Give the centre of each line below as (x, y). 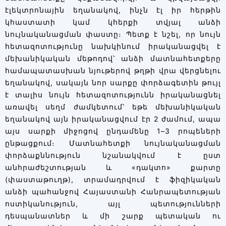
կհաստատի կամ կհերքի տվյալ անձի (113, 22)
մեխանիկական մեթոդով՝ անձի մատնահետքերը (113, 59)
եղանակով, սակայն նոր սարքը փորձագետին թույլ (113, 83)
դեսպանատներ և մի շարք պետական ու (113, 216)
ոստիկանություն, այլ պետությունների (113, 204)
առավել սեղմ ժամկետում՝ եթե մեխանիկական (113, 107)
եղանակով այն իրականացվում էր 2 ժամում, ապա (113, 119)
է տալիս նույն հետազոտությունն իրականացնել (113, 95)
